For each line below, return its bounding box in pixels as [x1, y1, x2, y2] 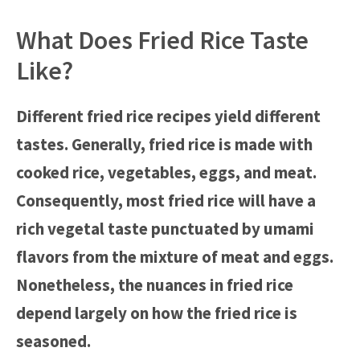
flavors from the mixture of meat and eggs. [16, 245, 333, 268]
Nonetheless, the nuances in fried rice [16, 273, 293, 296]
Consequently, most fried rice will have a [16, 189, 316, 211]
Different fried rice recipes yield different [16, 104, 321, 127]
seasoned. [16, 329, 91, 352]
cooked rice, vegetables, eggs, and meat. [16, 161, 317, 183]
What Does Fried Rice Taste [16, 23, 309, 56]
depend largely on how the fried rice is [16, 301, 297, 324]
